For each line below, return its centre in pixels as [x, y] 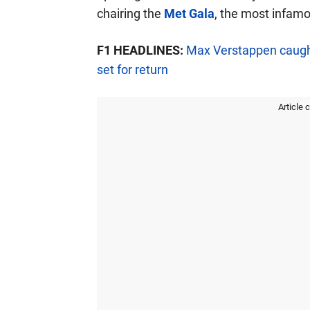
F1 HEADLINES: [140, 50]
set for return [132, 70]
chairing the [130, 13]
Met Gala [189, 13]
